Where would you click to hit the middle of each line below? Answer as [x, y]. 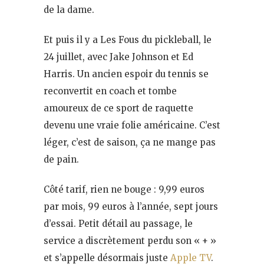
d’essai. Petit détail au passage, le [118, 224]
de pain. [61, 160]
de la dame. [69, 10]
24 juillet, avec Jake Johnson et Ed [118, 57]
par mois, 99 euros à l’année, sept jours [131, 207]
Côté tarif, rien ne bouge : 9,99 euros [124, 190]
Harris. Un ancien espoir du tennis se [126, 74]
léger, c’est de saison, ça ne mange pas [130, 143]
